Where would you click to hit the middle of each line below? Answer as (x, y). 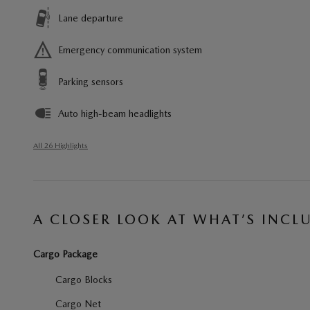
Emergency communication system (130, 49)
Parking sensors (91, 81)
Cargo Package (65, 254)
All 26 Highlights (61, 145)
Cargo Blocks (84, 279)
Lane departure (91, 18)
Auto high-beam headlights (115, 113)
